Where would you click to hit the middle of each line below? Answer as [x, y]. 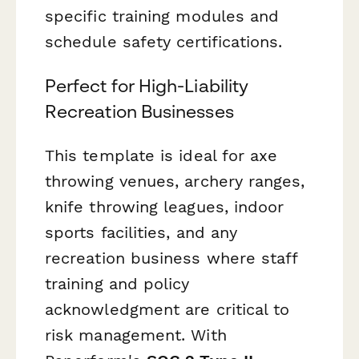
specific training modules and [162, 16]
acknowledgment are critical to [167, 310]
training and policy [117, 284]
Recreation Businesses [139, 112]
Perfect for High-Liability [147, 86]
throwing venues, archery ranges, [175, 182]
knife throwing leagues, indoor [165, 207]
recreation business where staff [171, 258]
